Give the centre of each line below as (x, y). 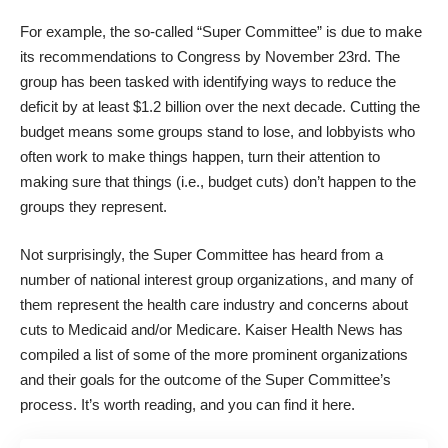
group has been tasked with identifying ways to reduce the (208, 81)
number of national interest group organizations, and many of (216, 279)
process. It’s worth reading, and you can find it (171, 404)
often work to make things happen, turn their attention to (200, 156)
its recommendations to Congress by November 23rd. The (210, 56)
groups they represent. (93, 206)
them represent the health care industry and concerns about (214, 304)
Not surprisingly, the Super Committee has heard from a (201, 254)
